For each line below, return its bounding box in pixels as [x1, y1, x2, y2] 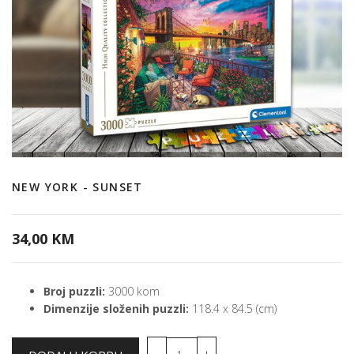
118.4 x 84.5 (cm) [189, 301, 277, 316]
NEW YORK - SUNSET [12, 179, 143, 194]
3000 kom [105, 284, 160, 299]
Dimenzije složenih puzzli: [43, 301, 189, 316]
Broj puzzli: [43, 284, 105, 299]
